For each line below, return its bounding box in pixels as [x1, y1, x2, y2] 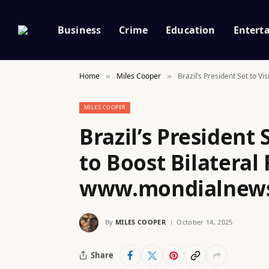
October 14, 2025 [177, 217, 233, 226]
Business [58, 23, 101, 37]
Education [166, 23, 216, 37]
